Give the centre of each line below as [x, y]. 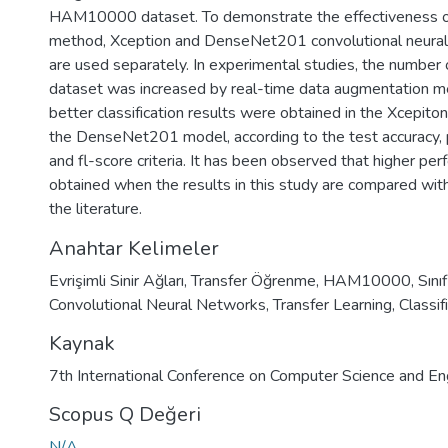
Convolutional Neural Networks [157, 305]
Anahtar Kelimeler [134, 248]
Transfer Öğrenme [253, 281]
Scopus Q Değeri [125, 414]
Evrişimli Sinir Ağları [116, 281]
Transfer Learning [332, 305]
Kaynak [82, 343]
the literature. [95, 209]
